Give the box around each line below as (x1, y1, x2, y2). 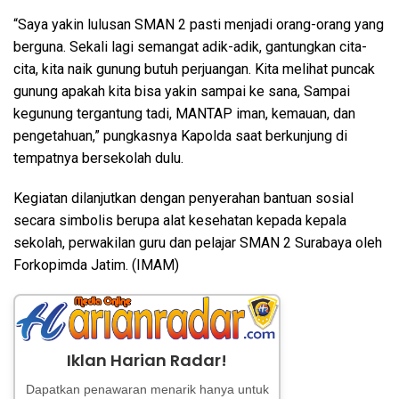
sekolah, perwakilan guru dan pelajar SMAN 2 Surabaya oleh (13, 234, 382, 251)
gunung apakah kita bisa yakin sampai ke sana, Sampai (13, 83, 350, 100)
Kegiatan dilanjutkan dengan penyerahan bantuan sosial (13, 190, 354, 207)
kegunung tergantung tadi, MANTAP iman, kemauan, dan (13, 105, 355, 122)
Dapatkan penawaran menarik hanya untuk (25, 381, 269, 396)
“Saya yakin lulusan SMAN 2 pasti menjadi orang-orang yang (13, 16, 384, 33)
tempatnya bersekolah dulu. (13, 150, 183, 167)
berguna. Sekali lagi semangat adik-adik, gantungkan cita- (13, 38, 367, 55)
